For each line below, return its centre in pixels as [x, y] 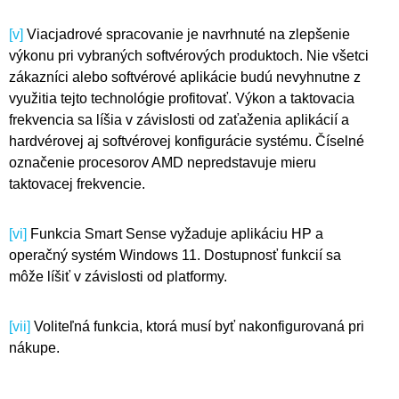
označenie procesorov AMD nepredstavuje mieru [163, 163]
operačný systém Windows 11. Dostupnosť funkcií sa [175, 256]
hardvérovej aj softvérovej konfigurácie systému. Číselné [187, 142]
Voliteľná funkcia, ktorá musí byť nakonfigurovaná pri [197, 327]
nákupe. [34, 348]
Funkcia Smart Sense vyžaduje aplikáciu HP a [175, 234]
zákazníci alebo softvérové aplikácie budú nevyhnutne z [185, 77]
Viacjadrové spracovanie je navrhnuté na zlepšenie [187, 35]
